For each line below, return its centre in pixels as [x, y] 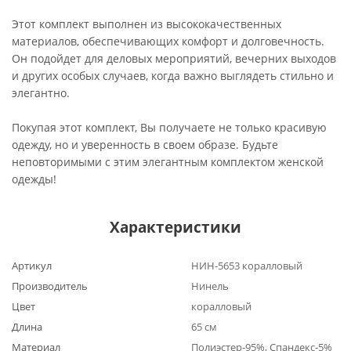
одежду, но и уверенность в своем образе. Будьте [145, 145]
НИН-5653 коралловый [247, 266]
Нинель [210, 286]
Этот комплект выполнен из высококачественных [147, 24]
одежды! [34, 179]
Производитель [50, 286]
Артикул [32, 266]
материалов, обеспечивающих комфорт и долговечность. [168, 41]
